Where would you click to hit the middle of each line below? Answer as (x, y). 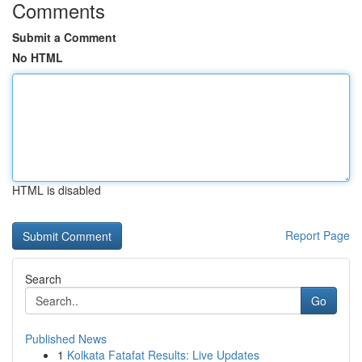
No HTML (38, 57)
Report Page (318, 235)
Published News (66, 339)
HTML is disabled (57, 190)
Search (43, 279)
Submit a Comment (64, 37)
